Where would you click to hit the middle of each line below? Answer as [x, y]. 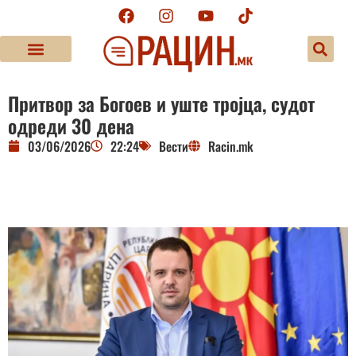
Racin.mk [231, 146]
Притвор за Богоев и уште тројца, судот [161, 103]
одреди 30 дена [71, 125]
